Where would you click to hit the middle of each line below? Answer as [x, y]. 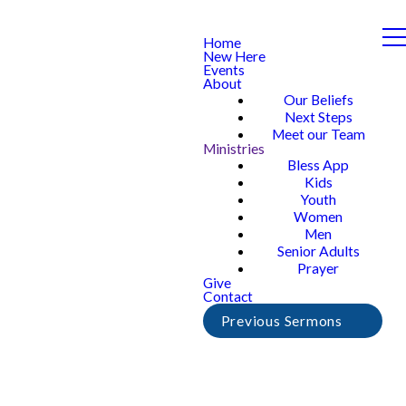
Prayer [318, 268]
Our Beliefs [318, 100]
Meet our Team [318, 134]
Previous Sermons [281, 320]
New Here [234, 56]
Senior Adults [318, 251]
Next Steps [318, 117]
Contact [228, 296]
